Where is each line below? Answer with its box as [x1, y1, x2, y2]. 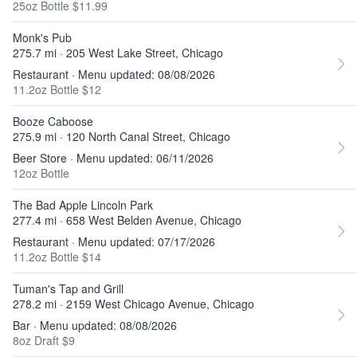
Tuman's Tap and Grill [13, 280, 124, 296]
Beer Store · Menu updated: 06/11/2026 [13, 150, 214, 166]
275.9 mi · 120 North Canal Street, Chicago [13, 128, 230, 144]
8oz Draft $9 [13, 332, 75, 348]
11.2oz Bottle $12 [13, 81, 101, 97]
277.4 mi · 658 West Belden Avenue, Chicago [13, 212, 241, 228]
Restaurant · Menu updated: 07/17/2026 [13, 233, 215, 249]
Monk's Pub [13, 29, 72, 45]
